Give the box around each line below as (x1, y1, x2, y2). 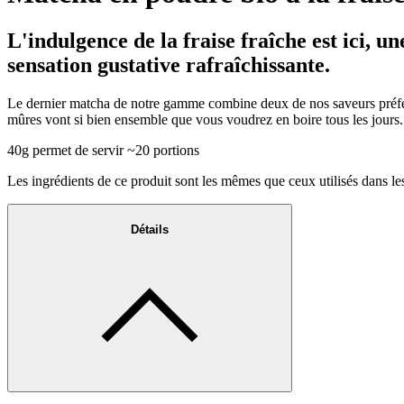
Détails (131, 222, 169, 236)
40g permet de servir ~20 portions (7, 142, 199, 158)
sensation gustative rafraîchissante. (7, 53, 330, 78)
